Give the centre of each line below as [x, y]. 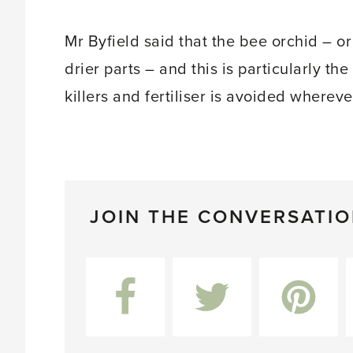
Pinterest [286, 266]
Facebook [115, 266]
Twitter [193, 266]
